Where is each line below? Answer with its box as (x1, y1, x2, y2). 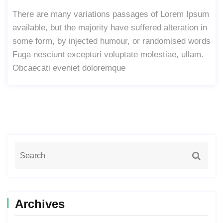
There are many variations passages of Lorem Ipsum (12, 9, 209, 19)
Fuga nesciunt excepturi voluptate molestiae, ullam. (12, 49, 204, 59)
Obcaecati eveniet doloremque (12, 63, 125, 73)
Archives (15, 197, 65, 211)
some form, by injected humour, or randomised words (12, 36, 211, 46)
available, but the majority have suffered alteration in (12, 22, 207, 32)
